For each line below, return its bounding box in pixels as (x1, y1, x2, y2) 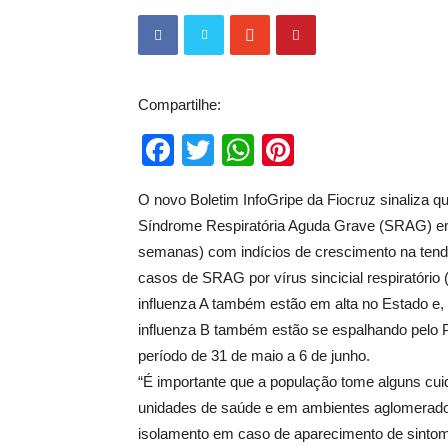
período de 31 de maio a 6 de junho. (138, 347, 370, 364)
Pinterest (294, 132, 421, 168)
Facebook (174, 132, 316, 168)
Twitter (214, 132, 309, 168)
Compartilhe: (138, 96, 221, 113)
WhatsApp (254, 132, 402, 168)
